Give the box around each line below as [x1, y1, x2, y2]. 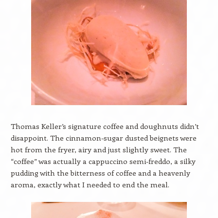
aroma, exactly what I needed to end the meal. [10, 180, 169, 189]
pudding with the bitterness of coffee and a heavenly [10, 168, 190, 178]
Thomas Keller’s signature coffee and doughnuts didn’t [10, 121, 199, 131]
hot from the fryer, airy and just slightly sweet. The [10, 145, 187, 154]
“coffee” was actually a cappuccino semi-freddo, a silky [10, 156, 196, 166]
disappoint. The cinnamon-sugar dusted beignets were [10, 133, 197, 143]
